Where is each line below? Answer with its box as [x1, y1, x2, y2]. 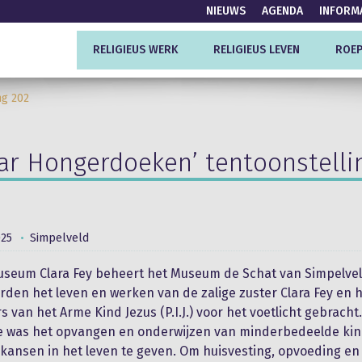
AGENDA [262, 4, 303, 18]
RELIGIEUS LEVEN [213, 43, 300, 57]
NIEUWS [206, 4, 246, 18]
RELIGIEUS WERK [93, 43, 178, 57]
